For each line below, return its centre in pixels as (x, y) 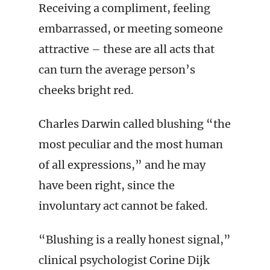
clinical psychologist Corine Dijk (124, 260)
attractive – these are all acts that (127, 49)
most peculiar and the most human (131, 144)
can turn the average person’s (117, 70)
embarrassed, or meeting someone (131, 29)
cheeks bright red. (86, 90)
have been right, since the (107, 185)
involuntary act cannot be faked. (123, 206)
